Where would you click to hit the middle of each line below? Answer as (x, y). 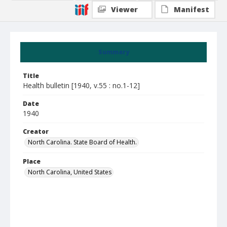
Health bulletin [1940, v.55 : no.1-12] (81, 85)
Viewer (124, 9)
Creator (36, 131)
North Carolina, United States (70, 172)
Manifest (192, 9)
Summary (113, 52)
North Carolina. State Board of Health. (82, 142)
